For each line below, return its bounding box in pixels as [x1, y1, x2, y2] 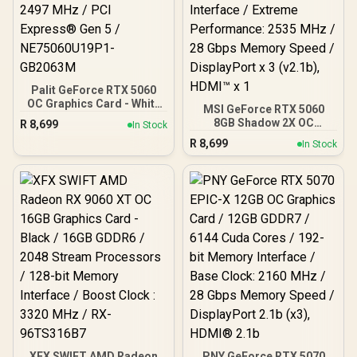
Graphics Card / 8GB [210, 130, 317, 143]
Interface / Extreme [213, 171, 314, 183]
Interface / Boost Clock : [29, 138, 158, 151]
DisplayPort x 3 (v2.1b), [202, 211, 324, 224]
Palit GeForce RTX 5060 [31, 84, 156, 96]
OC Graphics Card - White [26, 97, 161, 110]
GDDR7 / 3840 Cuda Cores [194, 143, 332, 156]
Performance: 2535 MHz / [195, 184, 331, 197]
